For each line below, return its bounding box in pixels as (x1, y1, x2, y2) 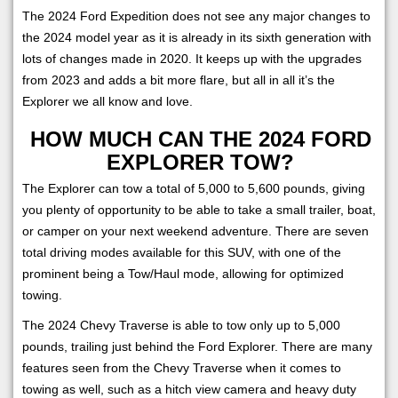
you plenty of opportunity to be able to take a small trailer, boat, (22, 202, 376, 217)
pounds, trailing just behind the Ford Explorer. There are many (22, 338, 372, 354)
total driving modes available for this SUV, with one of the (22, 244, 341, 259)
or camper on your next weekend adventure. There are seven (22, 223, 369, 238)
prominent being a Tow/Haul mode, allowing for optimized (22, 266, 344, 281)
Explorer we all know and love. (22, 93, 193, 108)
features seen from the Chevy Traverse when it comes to (22, 360, 341, 375)
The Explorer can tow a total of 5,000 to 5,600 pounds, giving (22, 180, 365, 195)
